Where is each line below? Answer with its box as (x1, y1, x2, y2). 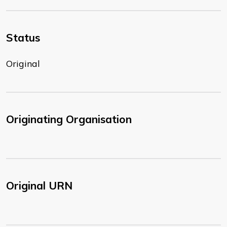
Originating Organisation (6, 112, 132, 126)
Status (6, 31, 40, 45)
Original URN (6, 179, 72, 193)
